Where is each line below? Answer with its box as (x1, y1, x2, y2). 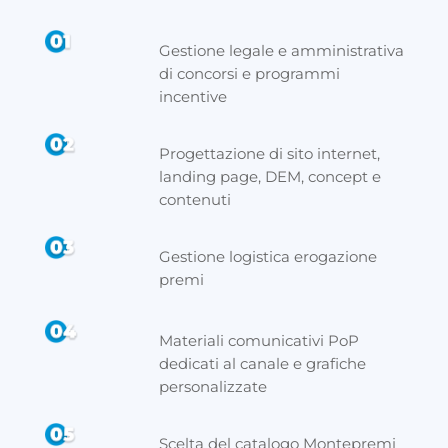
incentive (158, 87, 227, 107)
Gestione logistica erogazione (158, 247, 377, 267)
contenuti (158, 190, 231, 210)
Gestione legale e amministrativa (158, 41, 404, 61)
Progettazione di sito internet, (158, 144, 380, 164)
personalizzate (158, 377, 267, 397)
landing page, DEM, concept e (158, 167, 381, 187)
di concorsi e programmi (158, 64, 340, 84)
